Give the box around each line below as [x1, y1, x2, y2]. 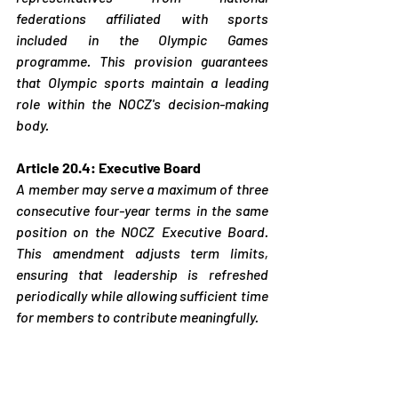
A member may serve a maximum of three [16, 179, 268, 197]
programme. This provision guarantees [16, 52, 268, 69]
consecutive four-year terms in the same [16, 201, 268, 219]
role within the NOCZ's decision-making [16, 94, 268, 112]
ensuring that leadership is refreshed [16, 265, 268, 283]
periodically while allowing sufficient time [16, 286, 268, 304]
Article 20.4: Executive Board [16, 158, 201, 176]
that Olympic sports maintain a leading [16, 73, 268, 91]
